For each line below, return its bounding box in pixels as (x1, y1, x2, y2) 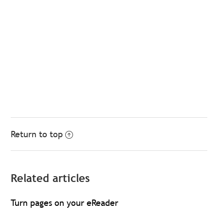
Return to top (11, 128, 63, 140)
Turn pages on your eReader (11, 197, 119, 208)
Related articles (11, 171, 90, 185)
